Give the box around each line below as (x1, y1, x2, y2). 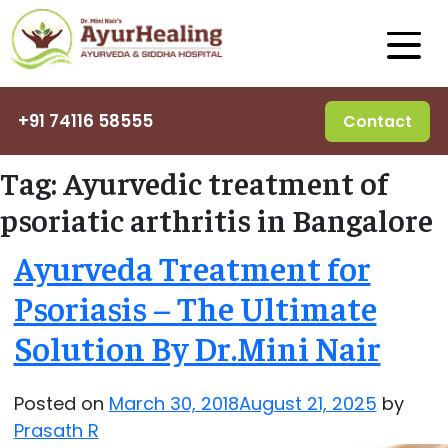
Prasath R (13, 417, 99, 443)
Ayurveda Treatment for (13, 246, 371, 289)
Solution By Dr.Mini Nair (13, 326, 381, 369)
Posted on (13, 390, 109, 416)
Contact (343, 109, 412, 133)
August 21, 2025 (238, 390, 377, 416)
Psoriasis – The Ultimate (13, 286, 377, 329)
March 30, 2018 (108, 390, 239, 416)
